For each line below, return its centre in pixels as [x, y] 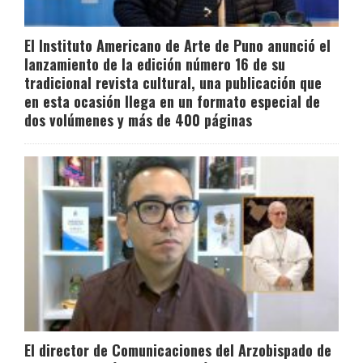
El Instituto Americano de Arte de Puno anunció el [177, 46]
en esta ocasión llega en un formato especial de [172, 102]
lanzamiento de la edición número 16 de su [155, 64]
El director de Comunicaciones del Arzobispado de [178, 350]
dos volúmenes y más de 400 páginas [138, 120]
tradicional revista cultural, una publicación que [173, 83]
